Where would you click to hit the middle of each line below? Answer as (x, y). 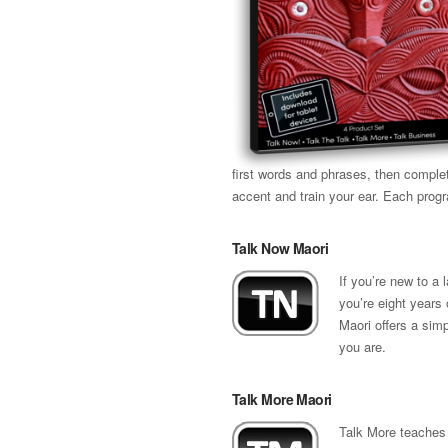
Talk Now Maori (280, 248)
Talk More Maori (282, 399)
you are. (362, 346)
